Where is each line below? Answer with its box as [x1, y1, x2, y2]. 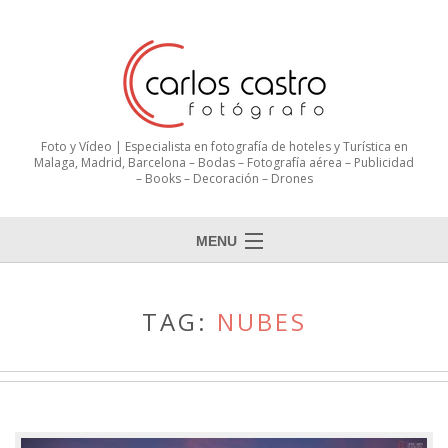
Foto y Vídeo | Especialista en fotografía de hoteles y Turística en [40, 138, 408, 156]
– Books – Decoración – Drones [135, 170, 313, 188]
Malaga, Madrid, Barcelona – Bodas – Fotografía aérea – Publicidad [34, 154, 414, 172]
